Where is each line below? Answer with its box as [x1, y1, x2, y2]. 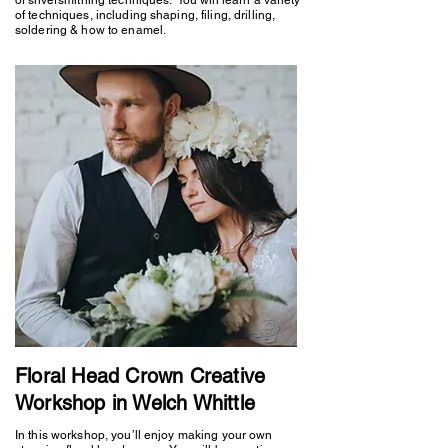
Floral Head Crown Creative [15, 363, 266, 388]
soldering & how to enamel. [15, 22, 167, 37]
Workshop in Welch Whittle [15, 390, 255, 415]
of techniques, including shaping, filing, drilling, [15, 7, 276, 22]
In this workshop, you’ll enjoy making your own [15, 427, 273, 442]
